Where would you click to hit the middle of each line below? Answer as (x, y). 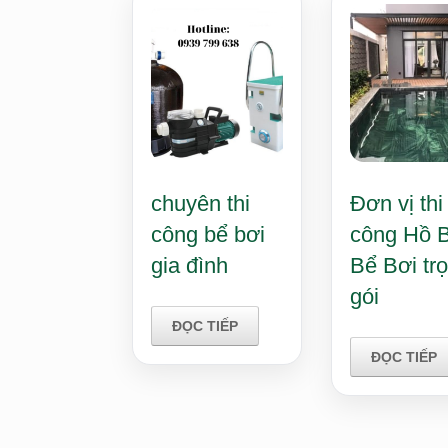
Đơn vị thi (396, 203)
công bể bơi (208, 234)
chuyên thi (200, 203)
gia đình (189, 265)
